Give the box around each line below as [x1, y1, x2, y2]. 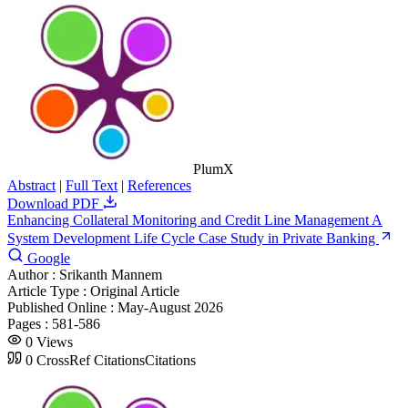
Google [24, 250, 70, 266]
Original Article [90, 282, 179, 299]
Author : [7, 266, 59, 282]
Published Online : [7, 299, 117, 315]
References [127, 177, 191, 193]
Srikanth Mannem [59, 266, 162, 282]
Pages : [7, 315, 52, 331]
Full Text [66, 177, 117, 193]
